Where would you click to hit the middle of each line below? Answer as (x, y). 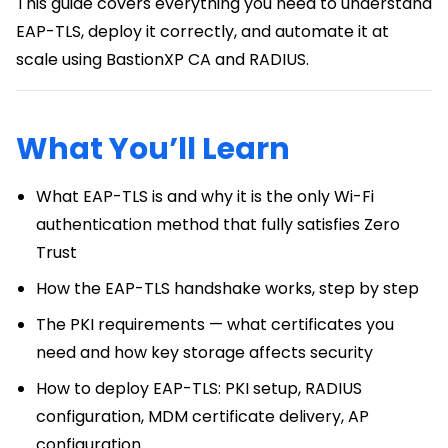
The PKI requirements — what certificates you (215, 324)
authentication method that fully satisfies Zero (218, 224)
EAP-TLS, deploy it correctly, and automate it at (202, 31)
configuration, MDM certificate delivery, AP (202, 416)
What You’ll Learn (153, 148)
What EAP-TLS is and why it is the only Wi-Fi (205, 196)
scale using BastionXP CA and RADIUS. (162, 59)
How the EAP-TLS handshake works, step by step (227, 288)
